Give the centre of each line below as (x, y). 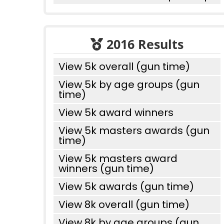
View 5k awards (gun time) (126, 186)
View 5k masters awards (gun (134, 130)
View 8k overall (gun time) (124, 204)
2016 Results (143, 44)
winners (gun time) (106, 168)
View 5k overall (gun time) (124, 66)
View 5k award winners (116, 112)
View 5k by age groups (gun (129, 84)
